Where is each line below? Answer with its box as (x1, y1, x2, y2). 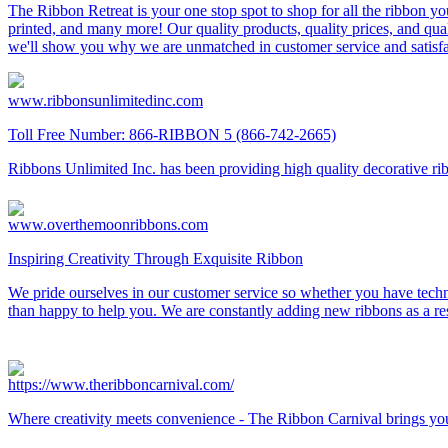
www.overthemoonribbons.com (8, 215, 208, 233)
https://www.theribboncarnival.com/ (8, 375, 234, 393)
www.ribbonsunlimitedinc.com (8, 91, 203, 109)
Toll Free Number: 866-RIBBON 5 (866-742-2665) (8, 125, 336, 143)
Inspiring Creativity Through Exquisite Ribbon (8, 249, 303, 267)
